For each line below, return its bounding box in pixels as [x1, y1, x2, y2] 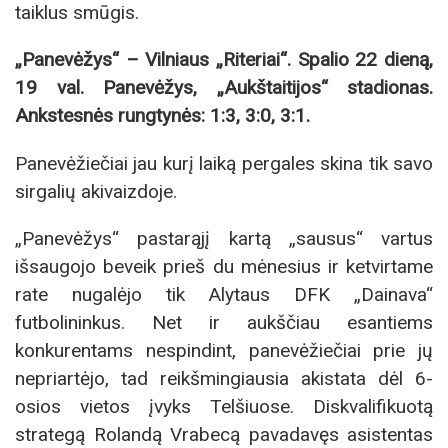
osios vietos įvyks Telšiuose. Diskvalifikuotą [15, 394, 433, 418]
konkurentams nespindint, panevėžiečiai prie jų [15, 338, 433, 362]
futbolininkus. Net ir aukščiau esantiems [15, 310, 433, 334]
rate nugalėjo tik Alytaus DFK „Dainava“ [15, 282, 433, 306]
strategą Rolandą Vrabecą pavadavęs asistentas [15, 422, 433, 446]
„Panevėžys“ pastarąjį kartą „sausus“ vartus [15, 226, 433, 250]
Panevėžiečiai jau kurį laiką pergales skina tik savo [15, 151, 433, 175]
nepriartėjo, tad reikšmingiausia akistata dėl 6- [15, 366, 433, 390]
